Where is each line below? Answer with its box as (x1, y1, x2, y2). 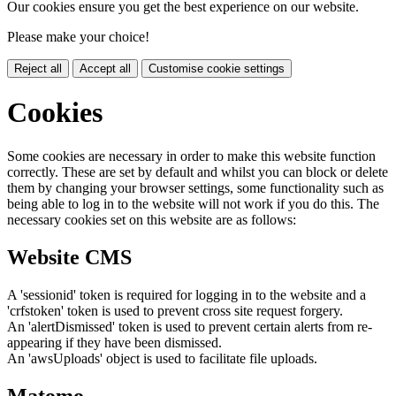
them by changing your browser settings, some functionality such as (7, 179, 384, 195)
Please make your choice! (7, 28, 149, 44)
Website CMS (7, 245, 132, 269)
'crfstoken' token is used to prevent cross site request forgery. (7, 302, 343, 318)
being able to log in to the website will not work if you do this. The (7, 195, 379, 211)
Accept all (80, 61, 131, 75)
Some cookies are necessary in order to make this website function (7, 148, 376, 164)
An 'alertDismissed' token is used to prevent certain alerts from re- (7, 318, 372, 334)
